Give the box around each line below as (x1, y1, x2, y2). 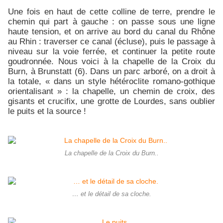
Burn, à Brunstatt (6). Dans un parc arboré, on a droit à (8, 66, 215, 77)
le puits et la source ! (8, 106, 86, 116)
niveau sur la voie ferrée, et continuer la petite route (8, 46, 215, 57)
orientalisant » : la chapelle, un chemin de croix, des (8, 86, 215, 97)
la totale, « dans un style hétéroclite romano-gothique (8, 76, 215, 87)
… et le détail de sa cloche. (72, 191, 151, 198)
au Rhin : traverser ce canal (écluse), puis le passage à (8, 36, 215, 47)
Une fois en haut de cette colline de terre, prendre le (8, 6, 215, 17)
